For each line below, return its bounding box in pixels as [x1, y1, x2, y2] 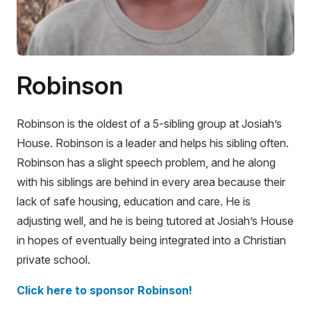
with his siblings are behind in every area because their [17, 174, 285, 189]
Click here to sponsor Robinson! [17, 283, 192, 297]
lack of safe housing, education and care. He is [17, 194, 251, 208]
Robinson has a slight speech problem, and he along [17, 155, 276, 169]
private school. [17, 252, 90, 267]
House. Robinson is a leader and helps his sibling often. [17, 135, 289, 150]
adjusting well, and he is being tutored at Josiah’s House [17, 213, 294, 228]
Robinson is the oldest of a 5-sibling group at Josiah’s [17, 116, 282, 131]
